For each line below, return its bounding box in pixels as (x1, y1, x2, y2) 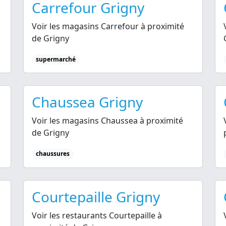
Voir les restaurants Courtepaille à (32, 209, 162, 221)
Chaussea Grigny (32, 92, 143, 112)
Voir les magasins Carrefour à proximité (32, 21, 184, 32)
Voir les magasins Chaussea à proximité (32, 115, 183, 127)
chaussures (35, 149, 70, 158)
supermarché (35, 55, 76, 64)
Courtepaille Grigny (32, 187, 160, 206)
